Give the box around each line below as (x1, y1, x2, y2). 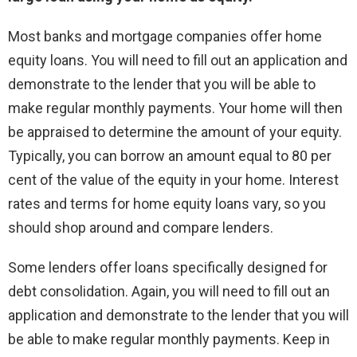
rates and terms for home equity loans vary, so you (8, 195, 326, 213)
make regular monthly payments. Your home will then (8, 100, 343, 117)
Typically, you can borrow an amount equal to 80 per (8, 147, 331, 165)
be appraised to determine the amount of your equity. (8, 124, 342, 141)
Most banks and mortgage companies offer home (8, 28, 322, 45)
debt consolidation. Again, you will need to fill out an (8, 283, 330, 300)
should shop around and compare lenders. (8, 219, 273, 237)
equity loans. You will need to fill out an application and (8, 52, 347, 69)
